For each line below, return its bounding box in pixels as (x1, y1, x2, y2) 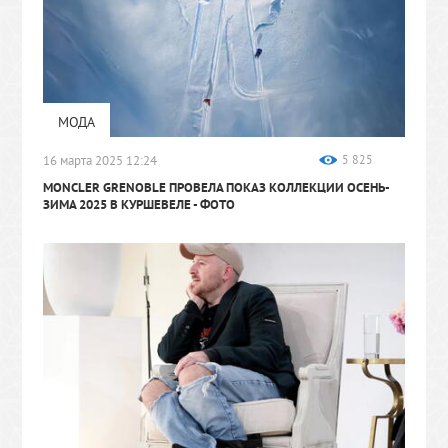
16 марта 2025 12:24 (42, 152, 157, 169)
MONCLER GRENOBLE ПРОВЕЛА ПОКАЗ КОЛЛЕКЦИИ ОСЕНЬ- (42, 179, 390, 197)
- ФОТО (192, 196, 235, 214)
